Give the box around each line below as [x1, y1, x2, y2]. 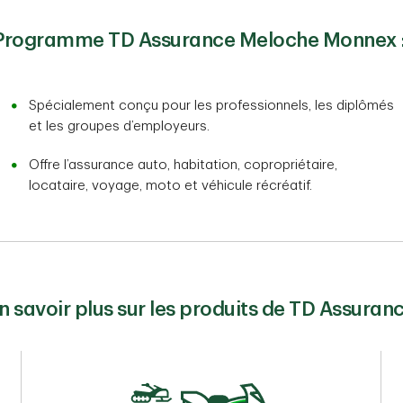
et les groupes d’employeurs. [29, 120, 213, 134]
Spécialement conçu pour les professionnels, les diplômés [29, 99, 394, 113]
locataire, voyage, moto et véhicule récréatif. [29, 179, 312, 193]
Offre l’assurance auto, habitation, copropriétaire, [29, 158, 337, 173]
